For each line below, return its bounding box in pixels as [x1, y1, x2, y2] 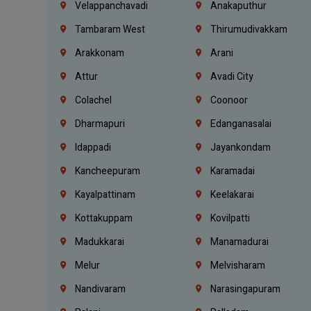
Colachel [73, 92, 112, 108]
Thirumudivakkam [208, 22, 288, 37]
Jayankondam [208, 140, 271, 155]
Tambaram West [73, 22, 146, 37]
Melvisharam [208, 258, 266, 273]
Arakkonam [73, 45, 125, 60]
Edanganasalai [208, 116, 272, 131]
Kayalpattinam [73, 187, 136, 202]
